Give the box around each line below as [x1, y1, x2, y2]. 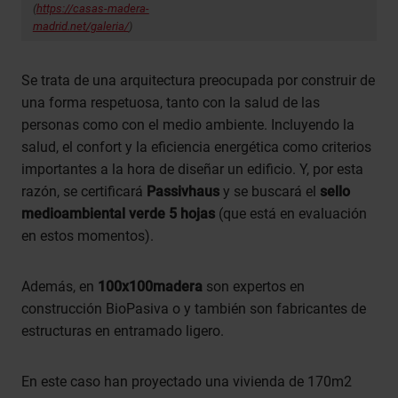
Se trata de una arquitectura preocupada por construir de [21, 72, 375, 90]
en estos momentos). [21, 227, 157, 245]
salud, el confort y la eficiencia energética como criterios [21, 139, 371, 156]
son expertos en [206, 278, 305, 296]
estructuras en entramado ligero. [21, 322, 224, 340]
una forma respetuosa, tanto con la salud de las [21, 94, 320, 112]
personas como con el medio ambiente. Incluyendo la [21, 116, 354, 134]
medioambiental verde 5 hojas [21, 205, 215, 223]
